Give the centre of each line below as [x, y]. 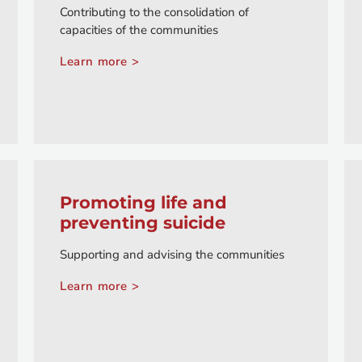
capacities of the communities [139, 30]
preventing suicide [143, 223]
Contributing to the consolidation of [154, 13]
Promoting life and [143, 203]
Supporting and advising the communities [172, 255]
